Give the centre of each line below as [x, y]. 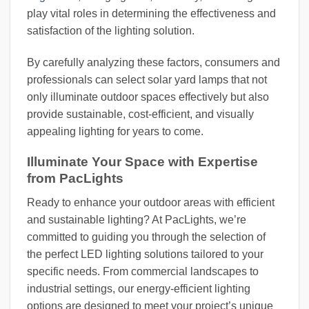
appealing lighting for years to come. [115, 131]
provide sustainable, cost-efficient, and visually [140, 114]
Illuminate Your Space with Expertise [142, 162]
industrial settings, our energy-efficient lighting [139, 289]
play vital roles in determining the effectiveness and [151, 13]
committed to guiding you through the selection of [146, 237]
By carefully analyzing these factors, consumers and [153, 62]
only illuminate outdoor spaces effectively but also [148, 97]
